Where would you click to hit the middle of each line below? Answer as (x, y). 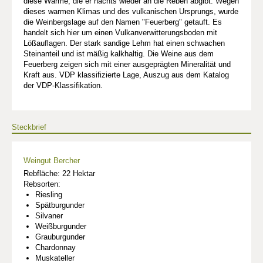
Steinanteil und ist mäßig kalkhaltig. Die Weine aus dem (119, 54)
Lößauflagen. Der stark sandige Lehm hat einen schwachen (124, 43)
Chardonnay (55, 247)
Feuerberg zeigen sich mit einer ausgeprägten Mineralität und (127, 64)
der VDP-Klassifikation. (63, 85)
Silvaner (49, 216)
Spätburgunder (60, 205)
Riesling (49, 195)
